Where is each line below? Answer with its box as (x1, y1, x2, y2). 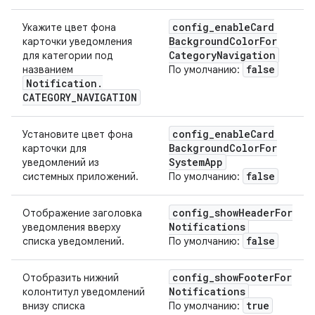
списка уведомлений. (22, 235, 124, 247)
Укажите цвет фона (22, 21, 116, 34)
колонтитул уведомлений (22, 285, 145, 298)
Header (238, 206, 275, 219)
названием (22, 63, 73, 76)
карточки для (22, 142, 86, 155)
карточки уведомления (22, 35, 132, 48)
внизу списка (22, 300, 85, 312)
